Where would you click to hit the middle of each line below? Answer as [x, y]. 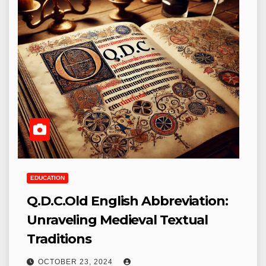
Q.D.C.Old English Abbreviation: [127, 201]
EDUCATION [47, 178]
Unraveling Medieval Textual [118, 220]
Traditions [59, 239]
